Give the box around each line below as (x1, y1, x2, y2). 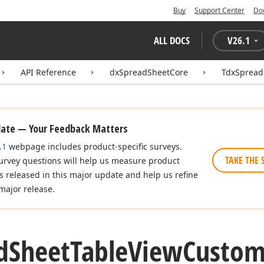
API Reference (21, 67, 76, 78)
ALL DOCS (154, 34, 190, 47)
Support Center (194, 5, 245, 15)
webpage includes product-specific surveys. (6, 141, 182, 152)
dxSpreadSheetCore (110, 67, 188, 78)
